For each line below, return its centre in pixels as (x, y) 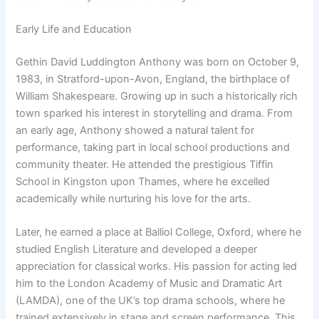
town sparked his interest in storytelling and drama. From (155, 113)
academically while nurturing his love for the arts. (134, 198)
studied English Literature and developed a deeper (137, 249)
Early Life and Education (74, 29)
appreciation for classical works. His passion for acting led (157, 266)
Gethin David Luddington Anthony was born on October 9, (158, 62)
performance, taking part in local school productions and (153, 147)
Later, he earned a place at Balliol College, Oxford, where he (159, 232)
